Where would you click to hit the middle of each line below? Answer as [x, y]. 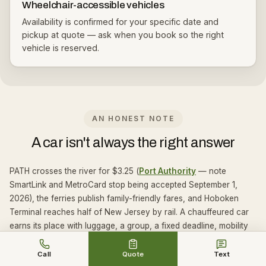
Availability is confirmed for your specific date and [120, 22]
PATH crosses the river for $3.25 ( [74, 171]
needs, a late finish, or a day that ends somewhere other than [126, 239]
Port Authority [167, 171]
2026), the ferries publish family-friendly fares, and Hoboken [124, 198]
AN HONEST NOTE [133, 118]
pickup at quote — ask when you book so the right [123, 35]
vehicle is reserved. [61, 48]
